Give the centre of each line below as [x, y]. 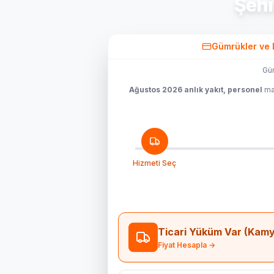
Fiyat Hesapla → [187, 245]
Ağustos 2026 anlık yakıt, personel [195, 90]
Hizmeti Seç [154, 163]
